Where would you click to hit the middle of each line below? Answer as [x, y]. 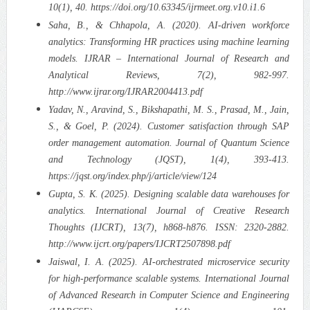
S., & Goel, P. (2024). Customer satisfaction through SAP [169, 126]
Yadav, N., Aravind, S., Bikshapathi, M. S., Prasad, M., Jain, [169, 109]
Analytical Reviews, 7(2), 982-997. [169, 75]
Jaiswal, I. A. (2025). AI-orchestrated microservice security [169, 262]
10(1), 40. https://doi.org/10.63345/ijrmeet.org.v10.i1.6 [156, 7]
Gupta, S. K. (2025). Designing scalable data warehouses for [169, 194]
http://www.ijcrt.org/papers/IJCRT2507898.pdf [139, 244]
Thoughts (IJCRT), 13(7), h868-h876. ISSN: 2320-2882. [169, 227]
